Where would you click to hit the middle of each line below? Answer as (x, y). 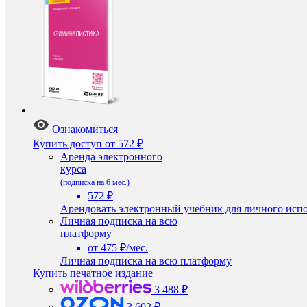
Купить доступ (67, 144)
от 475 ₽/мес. (118, 248)
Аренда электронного (111, 157)
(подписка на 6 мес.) (95, 182)
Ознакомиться (85, 129)
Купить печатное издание (93, 273)
